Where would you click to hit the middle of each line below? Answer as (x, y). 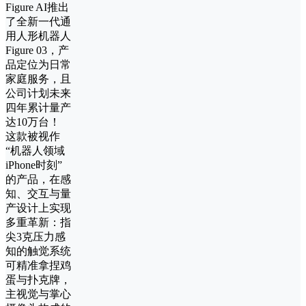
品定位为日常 (38, 65)
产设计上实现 (38, 208)
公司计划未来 (38, 94)
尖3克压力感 (36, 237)
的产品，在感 (38, 180)
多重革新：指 (38, 223)
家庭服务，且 (38, 79)
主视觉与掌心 (38, 294)
